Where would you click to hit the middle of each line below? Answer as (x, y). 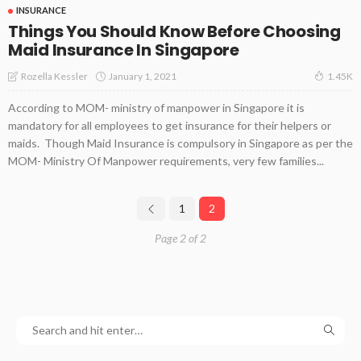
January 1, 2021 (143, 76)
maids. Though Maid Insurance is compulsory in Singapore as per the (180, 143)
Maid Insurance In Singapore (127, 50)
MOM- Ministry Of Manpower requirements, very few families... (166, 161)
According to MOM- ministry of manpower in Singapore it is (156, 108)
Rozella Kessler (54, 77)
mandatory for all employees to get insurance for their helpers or (170, 126)
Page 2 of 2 (180, 239)
